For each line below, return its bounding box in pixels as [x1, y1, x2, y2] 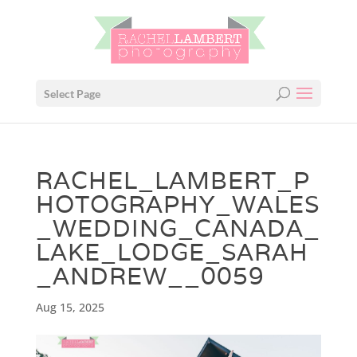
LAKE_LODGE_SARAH [35, 237, 308, 268]
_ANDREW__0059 [35, 261, 265, 292]
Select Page [43, 87, 100, 100]
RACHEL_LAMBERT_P [35, 165, 310, 196]
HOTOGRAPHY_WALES [35, 189, 320, 220]
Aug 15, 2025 [35, 300, 104, 315]
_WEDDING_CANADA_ [35, 213, 320, 244]
